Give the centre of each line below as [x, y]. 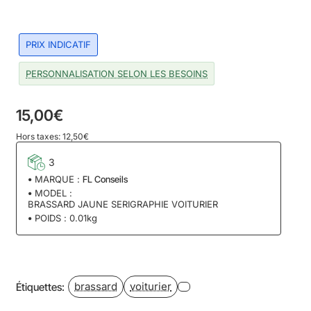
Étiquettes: [40, 287]
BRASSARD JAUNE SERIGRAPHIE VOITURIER [123, 204]
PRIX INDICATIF [59, 45]
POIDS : [51, 218]
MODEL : [53, 193]
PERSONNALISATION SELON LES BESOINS [117, 74]
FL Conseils [105, 179]
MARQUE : [57, 179]
